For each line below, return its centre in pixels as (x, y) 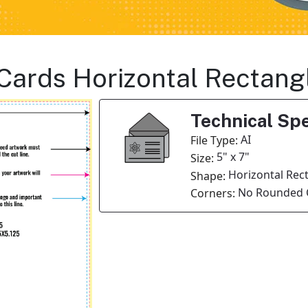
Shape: (209, 176)
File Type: (215, 141)
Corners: (214, 194)
